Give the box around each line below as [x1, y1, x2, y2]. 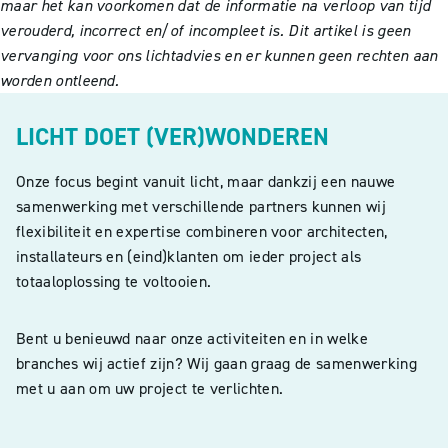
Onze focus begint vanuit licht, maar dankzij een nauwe [16, 171, 396, 193]
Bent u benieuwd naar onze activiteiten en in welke [16, 328, 369, 350]
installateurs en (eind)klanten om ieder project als [16, 246, 362, 268]
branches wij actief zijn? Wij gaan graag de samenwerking [16, 353, 417, 375]
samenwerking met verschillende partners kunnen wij [16, 196, 387, 218]
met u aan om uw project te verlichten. [16, 378, 284, 400]
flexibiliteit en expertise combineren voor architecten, [16, 221, 388, 243]
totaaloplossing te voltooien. [16, 271, 212, 293]
